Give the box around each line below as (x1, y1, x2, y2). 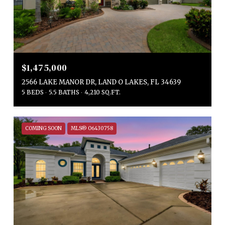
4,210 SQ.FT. (84, 88, 121, 96)
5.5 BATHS (49, 88, 79, 96)
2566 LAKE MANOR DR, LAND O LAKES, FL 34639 (22, 77, 181, 86)
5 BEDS (22, 88, 44, 96)
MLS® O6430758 (71, 125, 113, 132)
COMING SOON (25, 125, 62, 132)
